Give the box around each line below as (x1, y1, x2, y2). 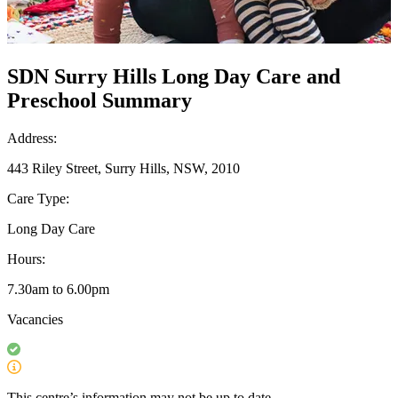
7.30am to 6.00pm (7, 281, 109, 297)
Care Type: (7, 190, 69, 206)
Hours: (7, 251, 45, 267)
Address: (7, 130, 57, 146)
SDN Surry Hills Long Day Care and (7, 64, 340, 88)
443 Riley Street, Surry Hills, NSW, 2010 (7, 160, 240, 176)
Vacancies (7, 311, 63, 327)
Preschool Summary (7, 88, 192, 112)
